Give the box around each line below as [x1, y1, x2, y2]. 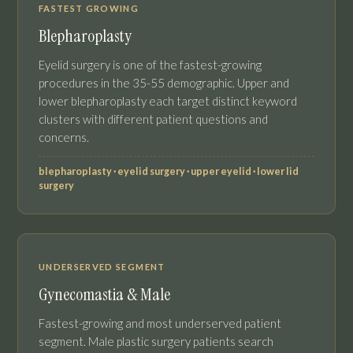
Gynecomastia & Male [39, 284, 170, 307]
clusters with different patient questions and [39, 112, 268, 127]
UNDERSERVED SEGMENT [39, 262, 165, 273]
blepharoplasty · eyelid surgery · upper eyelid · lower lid [39, 165, 299, 178]
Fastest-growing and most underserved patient [39, 316, 281, 331]
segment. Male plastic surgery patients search [39, 334, 273, 349]
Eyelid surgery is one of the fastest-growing [39, 58, 262, 72]
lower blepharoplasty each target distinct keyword [39, 94, 297, 109]
